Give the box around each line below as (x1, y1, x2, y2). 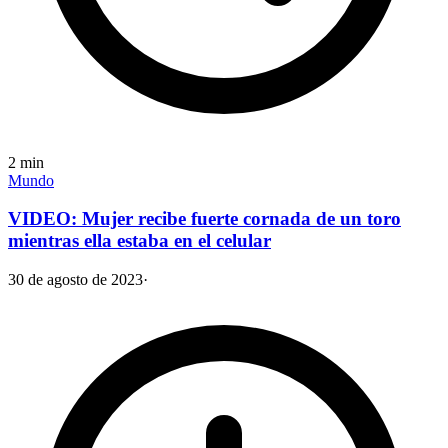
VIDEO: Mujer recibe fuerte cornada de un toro (8, 208, 401, 230)
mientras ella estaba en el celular (8, 230, 271, 252)
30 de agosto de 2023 (8, 271, 143, 289)
